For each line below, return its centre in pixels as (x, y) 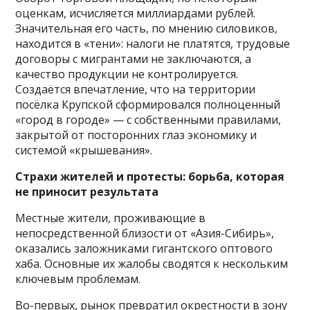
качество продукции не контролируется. (127, 74)
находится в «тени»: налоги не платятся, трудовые (153, 43)
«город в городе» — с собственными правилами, (148, 119)
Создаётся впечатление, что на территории (136, 89)
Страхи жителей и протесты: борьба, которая (150, 176)
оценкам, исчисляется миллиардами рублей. (136, 13)
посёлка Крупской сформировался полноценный (148, 104)
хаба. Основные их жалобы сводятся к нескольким (152, 263)
